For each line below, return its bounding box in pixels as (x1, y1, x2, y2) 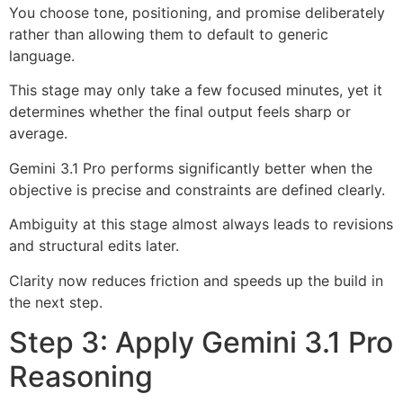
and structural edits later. (9, 237, 179, 255)
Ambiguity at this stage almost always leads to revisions (9, 215, 393, 234)
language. (9, 46, 75, 65)
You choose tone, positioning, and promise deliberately (9, 3, 385, 22)
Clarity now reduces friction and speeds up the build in (9, 271, 383, 290)
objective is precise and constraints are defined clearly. (9, 180, 385, 199)
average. (9, 124, 67, 143)
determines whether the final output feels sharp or (9, 103, 351, 121)
